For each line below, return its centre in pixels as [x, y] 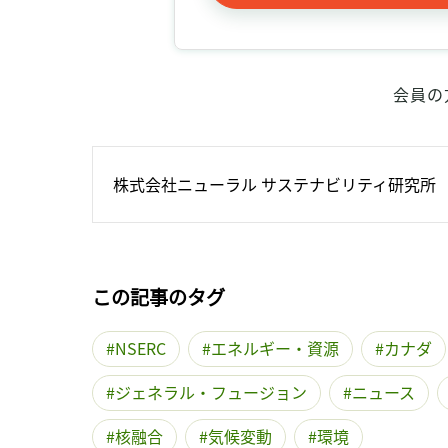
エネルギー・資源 [275, 348]
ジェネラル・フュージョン [211, 392]
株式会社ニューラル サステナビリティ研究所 [274, 184]
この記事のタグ [158, 297]
